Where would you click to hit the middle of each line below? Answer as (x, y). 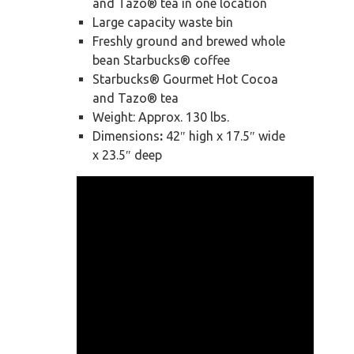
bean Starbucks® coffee (161, 60)
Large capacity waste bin (163, 23)
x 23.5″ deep (127, 155)
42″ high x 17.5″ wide (224, 136)
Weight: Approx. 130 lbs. (161, 117)
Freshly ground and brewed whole (189, 41)
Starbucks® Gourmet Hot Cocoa (185, 79)
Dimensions (126, 136)
